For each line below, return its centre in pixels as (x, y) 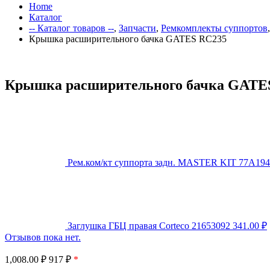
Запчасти (137, 28)
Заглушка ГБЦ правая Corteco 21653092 (149, 225)
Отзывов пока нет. (43, 237)
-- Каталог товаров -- (71, 28)
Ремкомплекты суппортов (214, 28)
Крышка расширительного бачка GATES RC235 (128, 39)
